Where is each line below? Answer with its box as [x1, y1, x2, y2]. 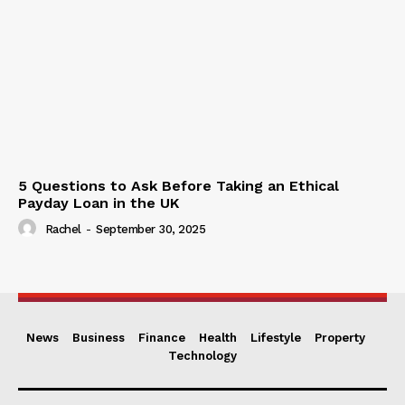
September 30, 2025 [96, 222, 205, 237]
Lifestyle [250, 330, 301, 344]
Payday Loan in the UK [18, 193, 179, 212]
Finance [138, 330, 185, 344]
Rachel [44, 222, 81, 237]
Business [72, 330, 125, 344]
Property [315, 330, 365, 344]
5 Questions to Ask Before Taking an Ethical [18, 176, 339, 194]
